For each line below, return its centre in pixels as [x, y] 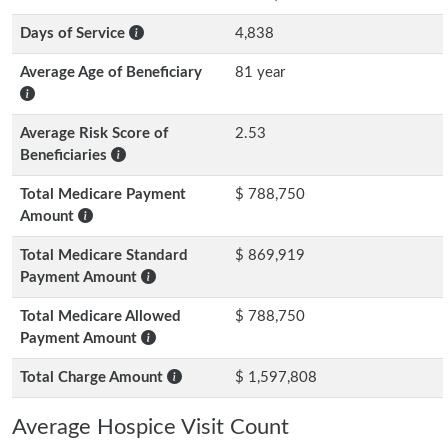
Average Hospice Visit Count [150, 427]
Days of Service [74, 33]
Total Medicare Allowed [100, 316]
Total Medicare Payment [103, 194]
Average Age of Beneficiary [111, 72]
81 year [260, 72]
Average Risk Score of [94, 133]
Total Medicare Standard [104, 255]
